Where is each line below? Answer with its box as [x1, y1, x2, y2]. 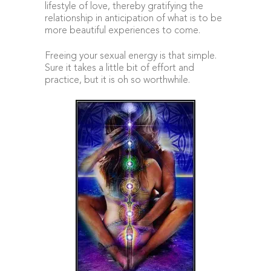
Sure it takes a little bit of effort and [45, 64, 194, 73]
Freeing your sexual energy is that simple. [45, 51, 217, 61]
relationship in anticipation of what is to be [45, 14, 222, 24]
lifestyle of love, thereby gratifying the [45, 2, 203, 11]
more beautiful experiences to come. [45, 26, 200, 36]
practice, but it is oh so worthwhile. [45, 76, 190, 85]
